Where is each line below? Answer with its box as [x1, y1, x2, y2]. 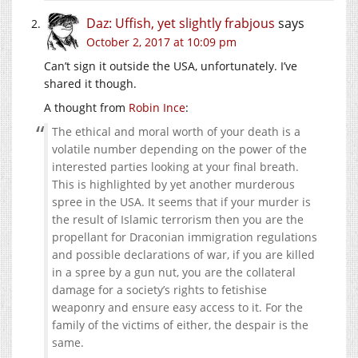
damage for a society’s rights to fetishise [52, 282, 267, 298]
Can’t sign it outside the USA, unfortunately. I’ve [44, 58, 297, 74]
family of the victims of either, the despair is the [52, 317, 308, 333]
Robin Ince [129, 100, 185, 116]
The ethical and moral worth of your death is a [52, 124, 300, 140]
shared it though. [44, 76, 137, 92]
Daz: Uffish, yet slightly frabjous [86, 14, 275, 33]
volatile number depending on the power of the [52, 141, 307, 157]
